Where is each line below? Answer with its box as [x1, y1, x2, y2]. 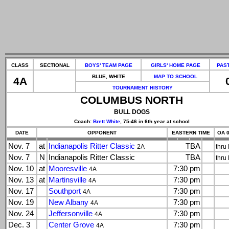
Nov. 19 [8, 198, 34, 207]
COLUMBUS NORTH [80, 94, 183, 106]
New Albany [49, 198, 88, 207]
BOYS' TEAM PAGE [84, 62, 132, 68]
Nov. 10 [8, 165, 34, 173]
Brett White [93, 119, 120, 124]
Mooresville [49, 165, 87, 173]
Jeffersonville [49, 210, 93, 218]
